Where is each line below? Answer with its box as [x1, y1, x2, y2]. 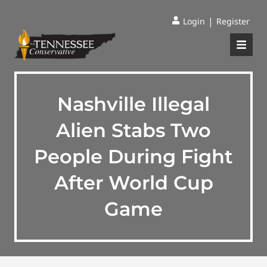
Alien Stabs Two [56, 119, 211, 142]
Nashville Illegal [57, 92, 210, 116]
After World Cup [54, 171, 213, 194]
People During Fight [34, 145, 233, 168]
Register [216, 15, 250, 27]
